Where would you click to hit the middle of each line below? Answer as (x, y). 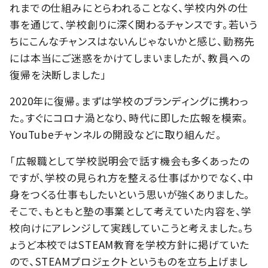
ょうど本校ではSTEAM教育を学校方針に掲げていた (130, 245)
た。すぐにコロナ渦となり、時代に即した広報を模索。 (129, 118)
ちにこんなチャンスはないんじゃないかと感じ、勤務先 (133, 41)
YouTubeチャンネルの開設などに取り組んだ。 (116, 135)
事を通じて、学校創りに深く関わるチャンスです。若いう (134, 25)
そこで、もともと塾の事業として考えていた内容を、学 (131, 211)
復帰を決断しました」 (58, 75)
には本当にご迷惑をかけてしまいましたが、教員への (130, 58)
